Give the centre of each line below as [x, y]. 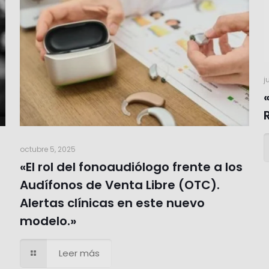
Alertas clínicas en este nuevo [112, 203]
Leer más [79, 253]
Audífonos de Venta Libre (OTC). [119, 185]
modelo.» [48, 221]
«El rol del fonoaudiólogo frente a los [131, 167]
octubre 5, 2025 [47, 149]
